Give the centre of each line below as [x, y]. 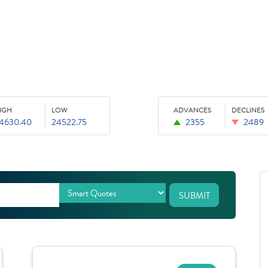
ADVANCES [192, 110]
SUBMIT [194, 196]
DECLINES [248, 110]
